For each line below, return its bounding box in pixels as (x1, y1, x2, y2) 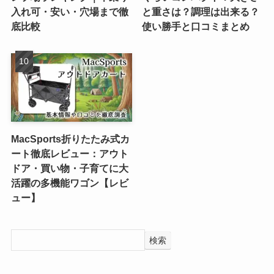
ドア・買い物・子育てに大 (10, 163, 128, 174)
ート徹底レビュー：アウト (10, 148, 128, 159)
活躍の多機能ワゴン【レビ (10, 177, 128, 188)
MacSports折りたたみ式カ (10, 133, 130, 144)
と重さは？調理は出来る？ (142, 6, 260, 18)
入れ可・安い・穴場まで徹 (10, 6, 128, 18)
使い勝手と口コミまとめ (142, 21, 250, 32)
